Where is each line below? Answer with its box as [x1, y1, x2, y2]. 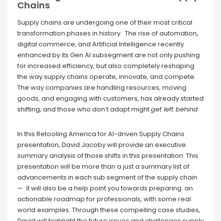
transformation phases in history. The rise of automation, [17, 28, 198, 38]
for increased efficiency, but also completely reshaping [17, 61, 194, 71]
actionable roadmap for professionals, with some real [17, 194, 191, 204]
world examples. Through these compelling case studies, [17, 205, 200, 215]
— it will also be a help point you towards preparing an [17, 183, 193, 193]
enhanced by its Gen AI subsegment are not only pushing [17, 50, 200, 60]
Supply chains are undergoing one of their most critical [17, 17, 192, 27]
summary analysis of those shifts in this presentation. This [17, 150, 198, 160]
